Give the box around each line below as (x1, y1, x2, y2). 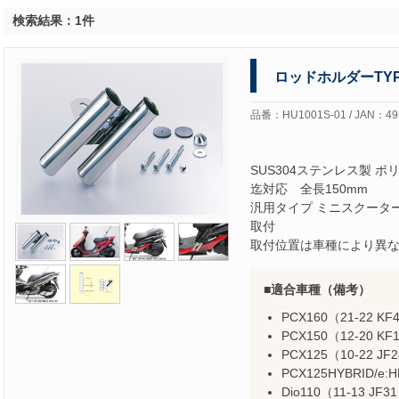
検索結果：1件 (12, 13, 94, 28)
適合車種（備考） (271, 282, 370, 297)
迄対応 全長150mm (250, 182, 368, 196)
